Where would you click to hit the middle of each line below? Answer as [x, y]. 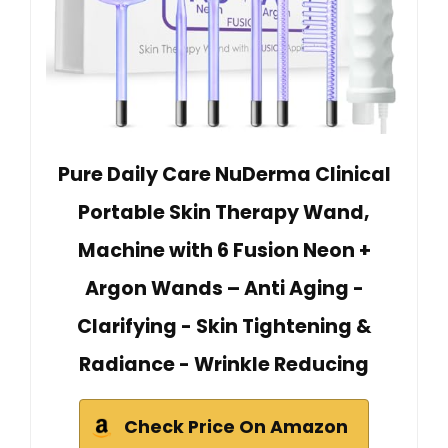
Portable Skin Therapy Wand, [224, 213]
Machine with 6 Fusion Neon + [224, 251]
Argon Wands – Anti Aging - [224, 289]
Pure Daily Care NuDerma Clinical [224, 175]
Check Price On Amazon [236, 427]
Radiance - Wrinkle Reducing [224, 365]
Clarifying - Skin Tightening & [224, 327]
